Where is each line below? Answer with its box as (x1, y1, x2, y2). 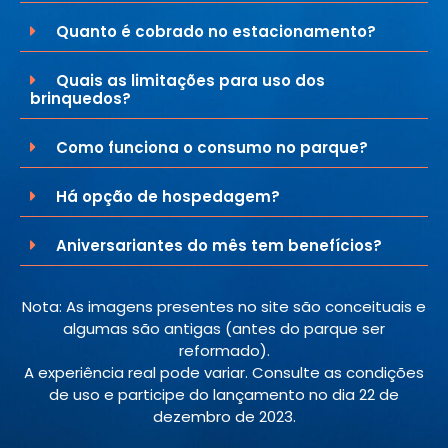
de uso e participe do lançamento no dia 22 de (49, 383, 399, 405)
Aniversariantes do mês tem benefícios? (56, 234, 382, 256)
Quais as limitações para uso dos (56, 69, 325, 91)
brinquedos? (30, 87, 131, 109)
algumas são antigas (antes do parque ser (63, 317, 385, 339)
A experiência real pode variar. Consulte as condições (24, 361, 424, 383)
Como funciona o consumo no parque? (56, 136, 368, 158)
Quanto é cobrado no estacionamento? (56, 20, 376, 42)
